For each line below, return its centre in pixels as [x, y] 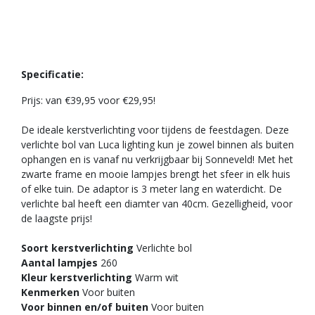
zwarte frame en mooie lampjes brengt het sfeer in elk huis [156, 174]
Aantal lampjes [59, 263]
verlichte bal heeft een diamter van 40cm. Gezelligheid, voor [157, 204]
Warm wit [155, 278]
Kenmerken [50, 292]
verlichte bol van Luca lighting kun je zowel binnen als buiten [157, 145]
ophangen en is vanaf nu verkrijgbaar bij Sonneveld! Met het [157, 160]
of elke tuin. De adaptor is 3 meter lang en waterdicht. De [152, 189]
